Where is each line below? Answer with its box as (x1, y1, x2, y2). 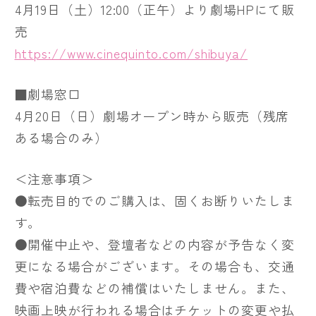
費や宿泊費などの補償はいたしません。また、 (14, 278, 295, 297)
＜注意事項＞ (14, 169, 95, 188)
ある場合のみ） (14, 128, 108, 147)
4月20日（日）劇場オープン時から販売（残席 (14, 106, 290, 125)
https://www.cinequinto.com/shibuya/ (14, 43, 248, 62)
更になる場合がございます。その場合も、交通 (14, 256, 295, 275)
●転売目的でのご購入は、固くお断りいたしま (14, 190, 295, 209)
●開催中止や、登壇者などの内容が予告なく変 (14, 234, 295, 253)
